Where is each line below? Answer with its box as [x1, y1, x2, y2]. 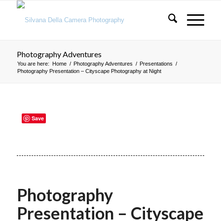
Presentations [139, 61, 173, 67]
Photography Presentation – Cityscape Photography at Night [17, 68, 161, 74]
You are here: [17, 61, 49, 67]
